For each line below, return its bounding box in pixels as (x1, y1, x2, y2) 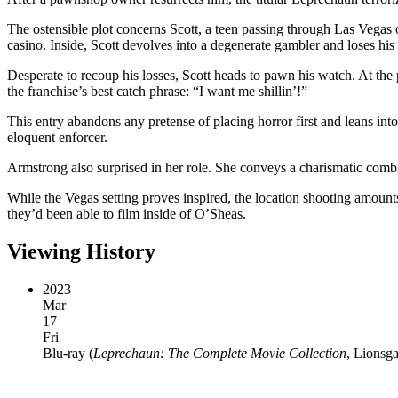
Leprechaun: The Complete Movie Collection (93, 345, 346, 361)
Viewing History (7, 239, 155, 263)
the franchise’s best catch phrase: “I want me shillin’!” (7, 83, 307, 99)
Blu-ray (43, 345, 85, 361)
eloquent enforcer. (7, 129, 107, 145)
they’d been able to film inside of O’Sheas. (7, 205, 246, 221)
